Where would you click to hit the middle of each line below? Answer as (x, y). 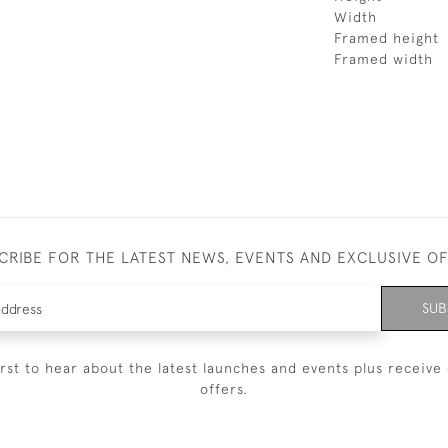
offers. (224, 389)
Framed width (383, 59)
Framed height (386, 38)
